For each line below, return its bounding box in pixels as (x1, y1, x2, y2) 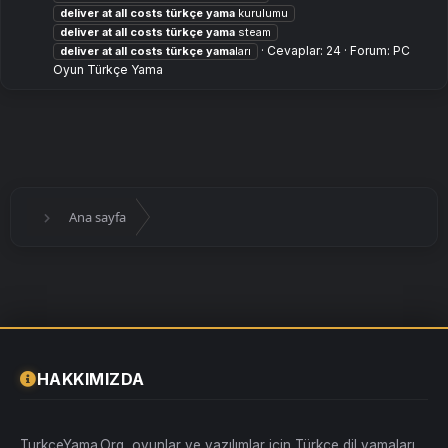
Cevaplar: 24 (267, 43, 341, 59)
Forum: (350, 43, 393, 59)
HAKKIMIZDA (36, 369, 145, 389)
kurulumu (235, 6, 288, 21)
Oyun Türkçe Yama (53, 62, 163, 78)
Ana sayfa (68, 208, 126, 226)
